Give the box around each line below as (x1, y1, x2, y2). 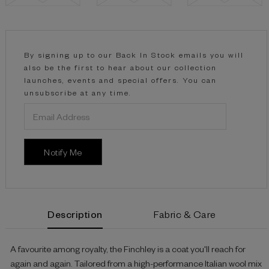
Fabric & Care (154, 208, 216, 220)
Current (5, 31, 44, 41)
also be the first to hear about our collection (24, 62, 217, 73)
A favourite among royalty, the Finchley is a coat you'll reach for (10, 243, 246, 255)
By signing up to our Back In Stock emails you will (24, 50, 244, 60)
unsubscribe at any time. (24, 88, 132, 98)
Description (47, 208, 103, 220)
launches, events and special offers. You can (24, 75, 217, 85)
